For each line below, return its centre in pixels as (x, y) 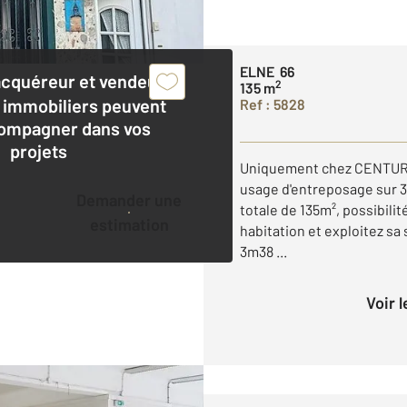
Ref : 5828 (273, 104)
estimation (129, 224)
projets (39, 150)
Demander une (82, 199)
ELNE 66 (267, 71)
